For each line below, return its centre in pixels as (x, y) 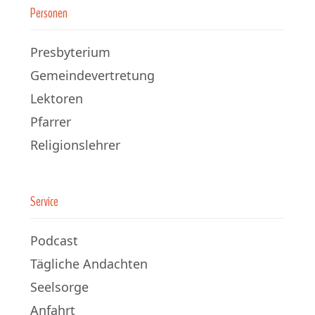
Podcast (54, 240)
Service (44, 201)
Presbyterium (70, 52)
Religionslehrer (75, 144)
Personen (49, 13)
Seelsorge (59, 287)
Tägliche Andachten (89, 263)
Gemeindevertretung (92, 75)
